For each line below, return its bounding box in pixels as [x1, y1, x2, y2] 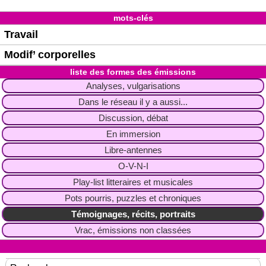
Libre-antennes [104, 144, 162, 155]
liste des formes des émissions [70, 66, 196, 77]
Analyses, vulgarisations [85, 80, 180, 91]
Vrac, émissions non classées [75, 224, 191, 235]
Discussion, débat [98, 112, 168, 123]
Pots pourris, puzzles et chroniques [65, 192, 201, 203]
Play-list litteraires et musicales [73, 176, 193, 187]
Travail [4, 28, 38, 40]
